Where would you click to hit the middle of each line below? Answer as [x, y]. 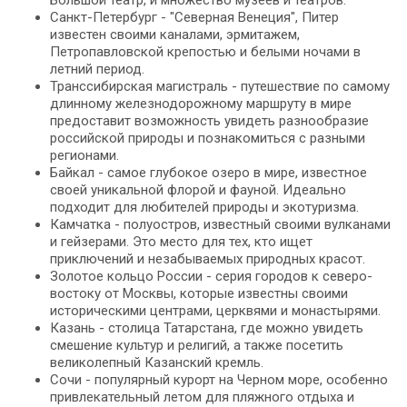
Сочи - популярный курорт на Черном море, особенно [219, 380]
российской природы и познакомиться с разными [208, 139]
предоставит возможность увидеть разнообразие [209, 121]
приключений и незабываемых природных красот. [208, 259]
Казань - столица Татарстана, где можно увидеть [207, 328]
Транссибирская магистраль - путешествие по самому [220, 87]
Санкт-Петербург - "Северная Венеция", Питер [194, 18]
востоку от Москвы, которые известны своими [199, 294]
